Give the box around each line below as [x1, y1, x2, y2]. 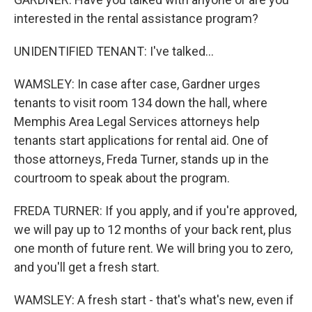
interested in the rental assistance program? [14, 11, 258, 26]
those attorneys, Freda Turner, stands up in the [14, 152, 269, 166]
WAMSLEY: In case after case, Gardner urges [14, 77, 260, 91]
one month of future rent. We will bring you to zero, [14, 241, 292, 256]
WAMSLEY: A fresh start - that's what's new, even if [14, 292, 294, 307]
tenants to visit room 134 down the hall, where [14, 95, 267, 110]
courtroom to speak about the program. [14, 171, 230, 185]
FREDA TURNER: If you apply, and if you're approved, [14, 203, 297, 218]
